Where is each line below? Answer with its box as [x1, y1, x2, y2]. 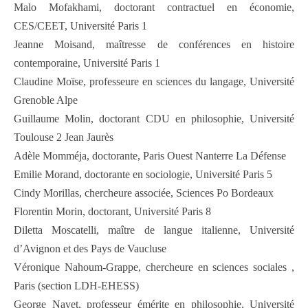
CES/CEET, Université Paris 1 [14, 20, 147, 32]
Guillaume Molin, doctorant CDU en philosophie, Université [14, 113, 294, 125]
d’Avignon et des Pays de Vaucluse [14, 243, 166, 255]
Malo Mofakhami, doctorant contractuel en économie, [14, 1, 294, 14]
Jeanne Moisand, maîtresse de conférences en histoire [14, 38, 294, 51]
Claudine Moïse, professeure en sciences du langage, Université [14, 76, 294, 88]
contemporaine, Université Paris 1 [14, 57, 160, 69]
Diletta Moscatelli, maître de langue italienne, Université [14, 224, 294, 236]
